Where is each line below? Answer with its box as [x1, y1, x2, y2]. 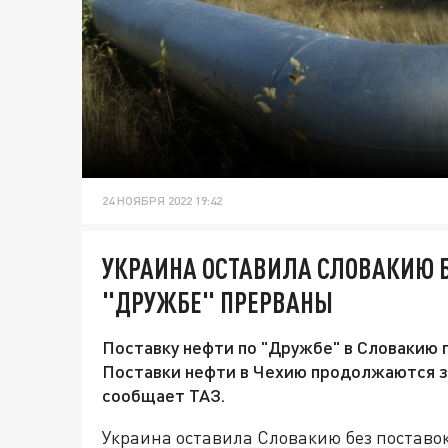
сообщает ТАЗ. [102, 384, 225, 407]
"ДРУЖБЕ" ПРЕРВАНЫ [102, 285, 333, 320]
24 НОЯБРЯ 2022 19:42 [102, 193, 222, 209]
